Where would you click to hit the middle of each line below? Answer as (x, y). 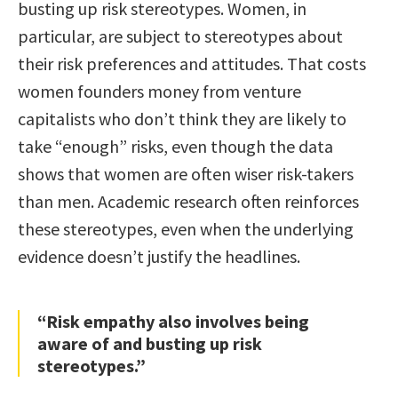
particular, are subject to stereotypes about (180, 36)
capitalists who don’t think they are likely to (182, 118)
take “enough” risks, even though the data (175, 146)
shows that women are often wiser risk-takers (186, 173)
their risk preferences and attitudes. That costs (192, 63)
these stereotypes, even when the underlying (186, 228)
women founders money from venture (159, 91)
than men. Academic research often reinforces (188, 201)
